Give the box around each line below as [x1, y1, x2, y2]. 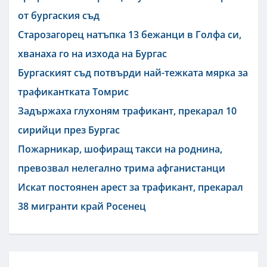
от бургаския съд [18, 8, 100, 22]
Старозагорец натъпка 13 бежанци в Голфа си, [18, 27, 241, 41]
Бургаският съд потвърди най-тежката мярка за [18, 66, 248, 79]
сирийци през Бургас [18, 123, 120, 136]
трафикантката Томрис [18, 85, 129, 98]
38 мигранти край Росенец [18, 199, 146, 213]
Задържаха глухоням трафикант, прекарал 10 [18, 104, 237, 117]
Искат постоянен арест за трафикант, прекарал [18, 180, 243, 194]
